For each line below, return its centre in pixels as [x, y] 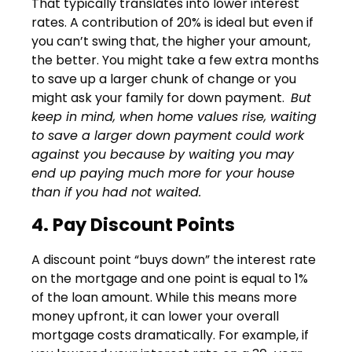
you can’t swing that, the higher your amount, [171, 41]
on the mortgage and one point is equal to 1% [170, 279]
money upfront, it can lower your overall [155, 317]
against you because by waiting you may [163, 154]
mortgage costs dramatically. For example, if [170, 335]
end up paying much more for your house [163, 173]
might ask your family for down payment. [161, 97]
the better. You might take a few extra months [175, 60]
